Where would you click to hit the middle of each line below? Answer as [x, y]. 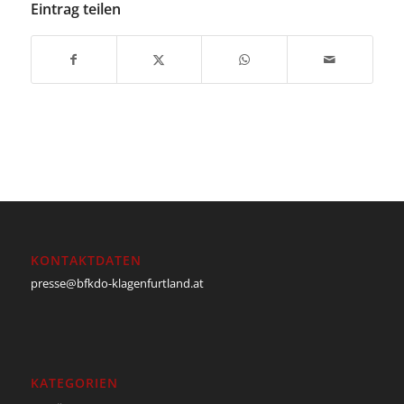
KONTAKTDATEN [86, 261]
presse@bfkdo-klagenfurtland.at [117, 284]
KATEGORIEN [74, 383]
